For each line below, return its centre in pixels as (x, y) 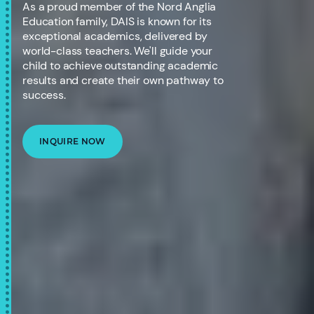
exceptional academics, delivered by (115, 36)
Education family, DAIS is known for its (117, 21)
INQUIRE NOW (73, 141)
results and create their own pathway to (123, 80)
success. (44, 95)
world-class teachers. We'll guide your (117, 50)
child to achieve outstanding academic (121, 65)
